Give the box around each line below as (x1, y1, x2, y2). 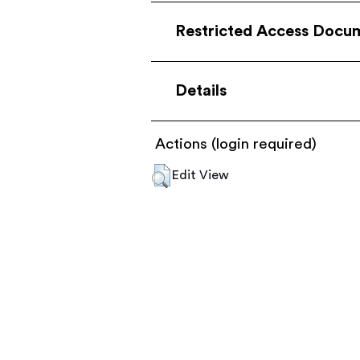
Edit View (172, 169, 230, 182)
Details (175, 83, 227, 99)
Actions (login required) (155, 137, 317, 152)
